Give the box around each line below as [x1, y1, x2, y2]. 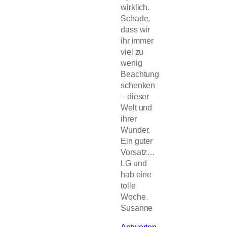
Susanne [121, 203, 153, 213]
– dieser [121, 92, 149, 101]
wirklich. [121, 3, 150, 12]
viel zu [121, 47, 144, 57]
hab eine [121, 170, 152, 179]
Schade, [121, 14, 150, 23]
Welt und [121, 103, 153, 112]
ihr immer [121, 36, 154, 46]
